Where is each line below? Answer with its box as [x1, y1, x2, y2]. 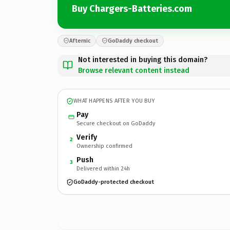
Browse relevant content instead [78, 66, 189, 75]
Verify [76, 132, 97, 142]
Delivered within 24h [76, 165, 130, 172]
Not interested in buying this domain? [78, 55, 207, 64]
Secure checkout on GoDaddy [76, 120, 155, 127]
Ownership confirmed [76, 142, 132, 149]
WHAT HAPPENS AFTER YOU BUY [73, 98, 155, 104]
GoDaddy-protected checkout [73, 179, 154, 185]
